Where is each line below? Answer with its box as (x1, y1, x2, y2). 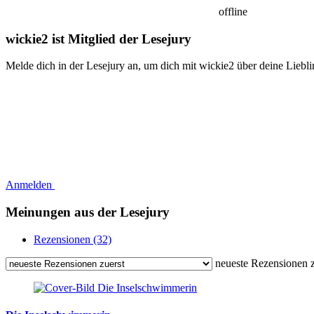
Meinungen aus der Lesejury (6, 204, 170, 219)
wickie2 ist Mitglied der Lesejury (6, 31, 191, 46)
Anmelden (6, 179, 55, 191)
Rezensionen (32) (34, 233, 111, 245)
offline (216, 5, 247, 18)
